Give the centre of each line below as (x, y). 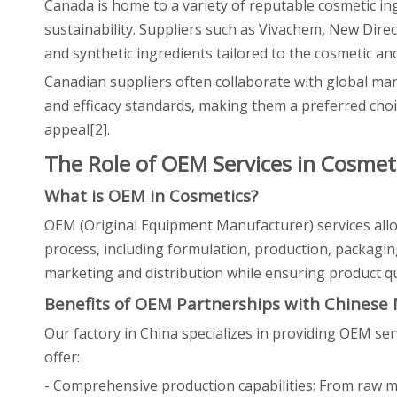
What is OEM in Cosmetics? (151, 195)
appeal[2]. (77, 129)
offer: (62, 357)
